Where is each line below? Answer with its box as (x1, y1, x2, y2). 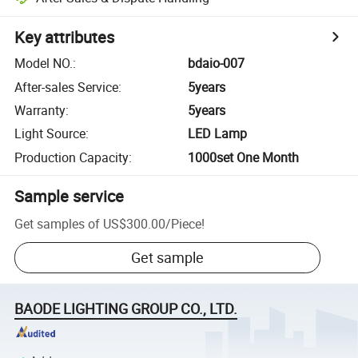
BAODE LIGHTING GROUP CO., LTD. (14, 299, 238, 319)
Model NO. (14, 54, 74, 73)
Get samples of (14, 214, 101, 233)
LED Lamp (188, 125, 248, 143)
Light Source (14, 125, 86, 143)
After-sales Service (14, 78, 119, 96)
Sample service (14, 185, 125, 207)
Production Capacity (14, 148, 129, 166)
